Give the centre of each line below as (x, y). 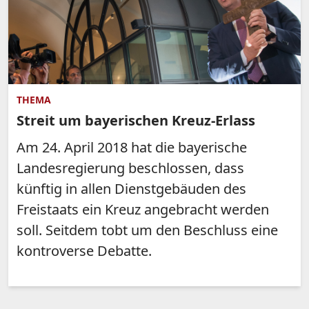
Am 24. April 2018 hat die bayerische (132, 148)
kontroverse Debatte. (84, 251)
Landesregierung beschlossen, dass (130, 168)
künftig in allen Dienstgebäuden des (131, 189)
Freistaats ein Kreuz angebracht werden (143, 210)
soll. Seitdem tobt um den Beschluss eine (147, 230)
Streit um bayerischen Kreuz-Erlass (136, 121)
